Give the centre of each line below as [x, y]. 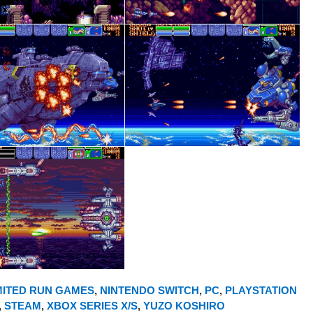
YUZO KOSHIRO [184, 305]
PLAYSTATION [261, 290]
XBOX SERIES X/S [92, 305]
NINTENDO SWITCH [150, 290]
